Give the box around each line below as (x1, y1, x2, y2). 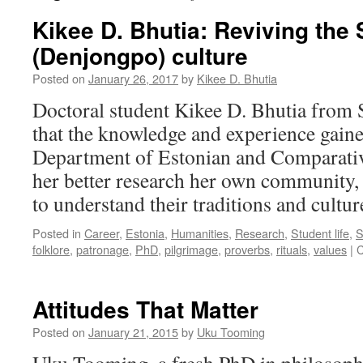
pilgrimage (164, 241, 218, 258)
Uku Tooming (197, 323, 265, 340)
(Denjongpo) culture (32, 39, 248, 72)
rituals (276, 241, 307, 258)
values (314, 241, 347, 258)
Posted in (32, 224, 81, 241)
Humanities (171, 224, 228, 241)
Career (84, 224, 119, 241)
